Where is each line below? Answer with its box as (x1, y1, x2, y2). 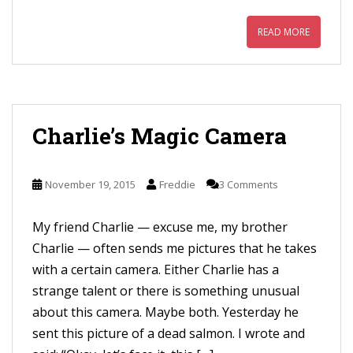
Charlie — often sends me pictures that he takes (32, 240, 317, 257)
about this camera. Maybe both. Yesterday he (32, 303, 299, 321)
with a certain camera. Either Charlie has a (32, 261, 279, 278)
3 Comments (219, 177, 278, 191)
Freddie (159, 177, 195, 191)
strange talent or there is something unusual (32, 282, 299, 299)
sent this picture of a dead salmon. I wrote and (32, 325, 305, 342)
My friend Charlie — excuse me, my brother (32, 218, 288, 236)
